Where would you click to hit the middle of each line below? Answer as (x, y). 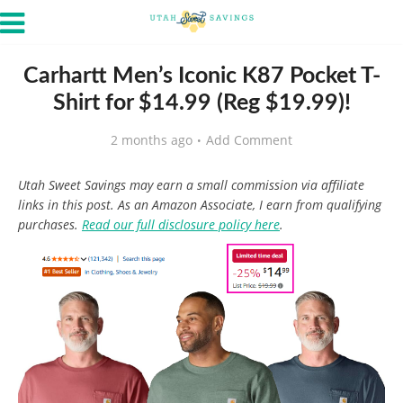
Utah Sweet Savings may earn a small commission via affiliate (191, 185)
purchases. (50, 224)
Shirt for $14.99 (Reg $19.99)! (201, 103)
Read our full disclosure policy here (181, 224)
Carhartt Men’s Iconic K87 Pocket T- (201, 76)
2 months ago (152, 140)
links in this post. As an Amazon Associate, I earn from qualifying (200, 205)
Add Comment (249, 140)
